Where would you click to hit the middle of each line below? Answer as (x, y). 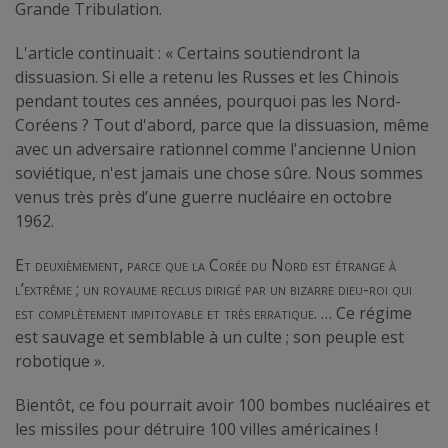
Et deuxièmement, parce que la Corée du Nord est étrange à (205, 264)
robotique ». (60, 360)
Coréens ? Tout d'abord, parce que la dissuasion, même (222, 124)
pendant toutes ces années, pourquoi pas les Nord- (208, 100)
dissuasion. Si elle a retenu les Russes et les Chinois (207, 76)
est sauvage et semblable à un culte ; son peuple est (209, 336)
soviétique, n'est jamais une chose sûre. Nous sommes (219, 172)
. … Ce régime (363, 312)
